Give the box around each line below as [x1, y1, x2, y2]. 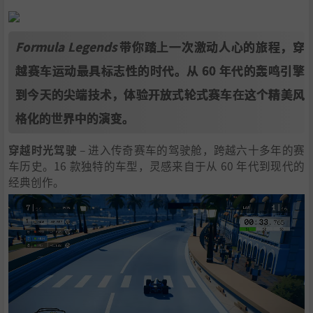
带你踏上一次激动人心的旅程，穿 [116, 38, 305, 56]
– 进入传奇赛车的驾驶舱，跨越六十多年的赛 [76, 142, 305, 158]
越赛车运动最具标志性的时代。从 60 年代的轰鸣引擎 [15, 61, 305, 80]
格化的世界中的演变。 [15, 109, 134, 127]
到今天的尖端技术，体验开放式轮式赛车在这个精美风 [15, 85, 305, 103]
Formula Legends [15, 38, 117, 56]
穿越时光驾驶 [8, 142, 77, 158]
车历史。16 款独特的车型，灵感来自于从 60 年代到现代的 [8, 158, 305, 174]
